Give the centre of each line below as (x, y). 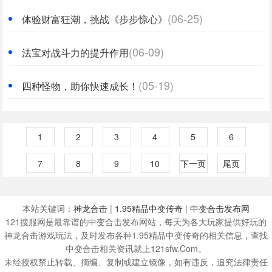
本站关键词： (48, 208)
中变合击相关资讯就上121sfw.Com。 (136, 248)
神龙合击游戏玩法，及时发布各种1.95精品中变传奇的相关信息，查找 (136, 235)
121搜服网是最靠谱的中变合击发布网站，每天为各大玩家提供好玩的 (136, 222)
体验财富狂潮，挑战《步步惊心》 (95, 19)
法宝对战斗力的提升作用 (76, 53)
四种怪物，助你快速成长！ (80, 86)
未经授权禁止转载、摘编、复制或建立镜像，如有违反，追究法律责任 (136, 262)
